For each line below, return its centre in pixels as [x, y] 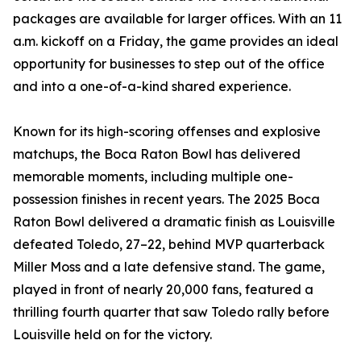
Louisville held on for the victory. [112, 335]
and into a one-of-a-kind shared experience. [152, 87]
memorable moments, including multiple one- [153, 177]
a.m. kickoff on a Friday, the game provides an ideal [176, 41]
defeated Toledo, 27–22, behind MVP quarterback [169, 245]
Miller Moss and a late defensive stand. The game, [169, 267]
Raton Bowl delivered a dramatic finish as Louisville [174, 222]
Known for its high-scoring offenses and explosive [167, 132]
